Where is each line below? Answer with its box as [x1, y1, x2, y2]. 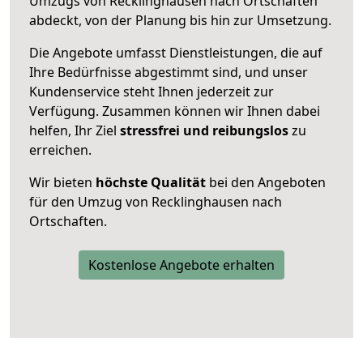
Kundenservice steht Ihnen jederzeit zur [29, 82, 274, 100]
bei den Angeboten [206, 173, 326, 191]
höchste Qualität [96, 173, 206, 191]
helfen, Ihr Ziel [29, 121, 120, 139]
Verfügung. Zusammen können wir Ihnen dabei [29, 101, 320, 120]
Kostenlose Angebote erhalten [88, 255, 275, 274]
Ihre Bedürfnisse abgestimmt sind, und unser [29, 62, 308, 81]
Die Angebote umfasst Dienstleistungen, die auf [29, 43, 322, 62]
